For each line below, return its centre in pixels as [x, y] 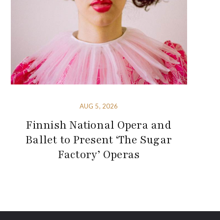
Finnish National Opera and [99, 125]
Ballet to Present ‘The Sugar [99, 140]
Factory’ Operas [99, 154]
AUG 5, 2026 [99, 106]
